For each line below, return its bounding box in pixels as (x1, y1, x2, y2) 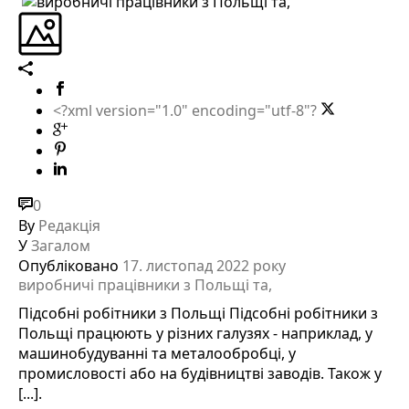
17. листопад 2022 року (122, 255, 286, 276)
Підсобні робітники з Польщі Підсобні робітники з (18, 302, 378, 323)
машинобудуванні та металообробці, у (18, 342, 296, 363)
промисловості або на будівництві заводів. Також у (18, 362, 382, 383)
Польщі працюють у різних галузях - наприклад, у (18, 322, 372, 343)
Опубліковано (18, 255, 119, 276)
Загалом (31, 235, 90, 256)
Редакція (38, 215, 100, 236)
